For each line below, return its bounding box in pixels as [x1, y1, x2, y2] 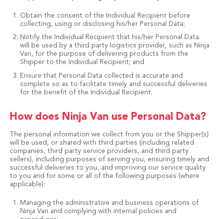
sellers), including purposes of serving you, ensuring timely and [9, 155, 209, 163]
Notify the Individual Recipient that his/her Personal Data [20, 34, 199, 41]
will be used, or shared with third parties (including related [9, 139, 194, 146]
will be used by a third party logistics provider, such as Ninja [20, 42, 209, 49]
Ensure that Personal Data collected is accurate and [20, 72, 183, 79]
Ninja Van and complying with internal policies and [20, 207, 176, 215]
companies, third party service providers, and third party [9, 147, 189, 154]
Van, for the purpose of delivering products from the [20, 50, 188, 57]
